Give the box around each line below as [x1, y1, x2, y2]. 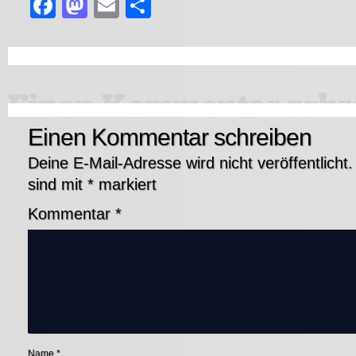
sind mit [28, 175, 87, 193]
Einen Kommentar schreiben [28, 123, 311, 150]
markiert [94, 175, 157, 193]
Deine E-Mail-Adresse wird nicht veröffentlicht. [28, 153, 353, 172]
